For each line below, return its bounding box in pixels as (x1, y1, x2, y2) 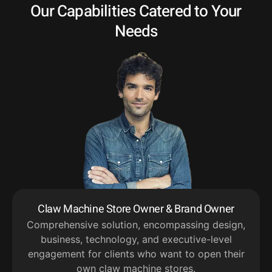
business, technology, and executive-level (40, 233, 232, 245)
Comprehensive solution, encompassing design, (27, 218, 245, 231)
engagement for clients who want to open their (27, 247, 245, 260)
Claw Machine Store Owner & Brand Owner (38, 200, 234, 217)
